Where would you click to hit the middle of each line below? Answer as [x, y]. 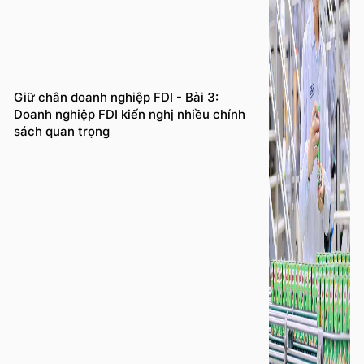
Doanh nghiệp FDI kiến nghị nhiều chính [130, 115]
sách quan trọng [62, 132]
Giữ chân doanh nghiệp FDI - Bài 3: [116, 97]
